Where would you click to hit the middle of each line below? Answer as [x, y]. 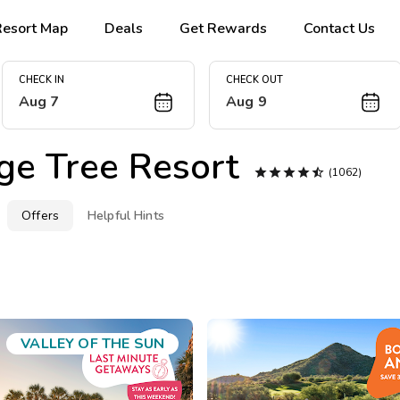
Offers [41, 216]
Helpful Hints [126, 216]
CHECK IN [41, 80]
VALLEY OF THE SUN [92, 344]
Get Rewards [224, 28]
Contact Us [340, 28]
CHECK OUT [254, 80]
